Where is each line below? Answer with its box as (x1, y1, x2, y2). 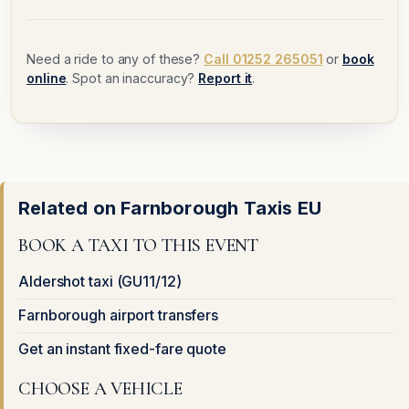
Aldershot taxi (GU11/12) (18, 272, 182, 291)
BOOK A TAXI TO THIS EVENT (18, 235, 258, 257)
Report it (198, 70, 253, 87)
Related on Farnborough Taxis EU (18, 197, 322, 220)
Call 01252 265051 (204, 51, 323, 68)
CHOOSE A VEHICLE (18, 378, 183, 401)
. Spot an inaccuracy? (66, 70, 199, 87)
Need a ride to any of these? (26, 51, 204, 68)
